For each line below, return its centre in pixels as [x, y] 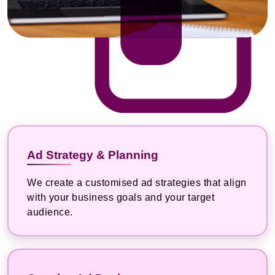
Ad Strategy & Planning [93, 155]
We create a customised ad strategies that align [137, 183]
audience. [50, 212]
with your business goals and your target [121, 198]
